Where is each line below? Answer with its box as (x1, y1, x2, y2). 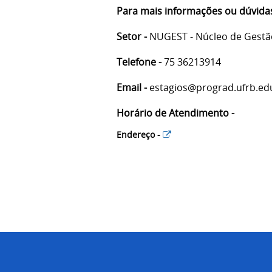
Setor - (117, 29, 147, 43)
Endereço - (117, 128, 163, 140)
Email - (117, 80, 147, 94)
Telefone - (117, 55, 161, 69)
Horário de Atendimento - (117, 106, 234, 120)
